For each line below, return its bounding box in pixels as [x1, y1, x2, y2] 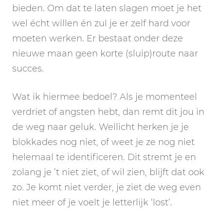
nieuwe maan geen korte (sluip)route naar [12, 48, 198, 59]
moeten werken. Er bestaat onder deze [12, 33, 183, 44]
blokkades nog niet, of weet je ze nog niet [12, 136, 195, 147]
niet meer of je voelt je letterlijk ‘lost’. [12, 197, 172, 208]
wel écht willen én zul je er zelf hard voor [12, 18, 190, 29]
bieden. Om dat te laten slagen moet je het [12, 2, 201, 14]
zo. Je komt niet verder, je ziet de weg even [12, 182, 201, 193]
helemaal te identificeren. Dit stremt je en [12, 151, 196, 163]
